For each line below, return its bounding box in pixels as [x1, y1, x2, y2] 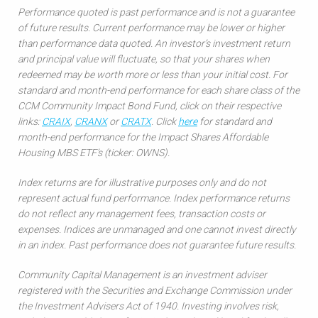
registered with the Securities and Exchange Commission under [18, 285, 292, 296]
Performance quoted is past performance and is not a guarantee [18, 6, 295, 18]
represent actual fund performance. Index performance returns [18, 192, 290, 204]
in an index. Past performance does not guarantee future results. [18, 239, 296, 251]
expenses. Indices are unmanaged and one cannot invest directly [18, 224, 296, 235]
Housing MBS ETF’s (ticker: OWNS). [18, 147, 170, 158]
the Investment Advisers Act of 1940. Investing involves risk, [18, 300, 279, 312]
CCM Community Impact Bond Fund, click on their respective [18, 100, 281, 111]
